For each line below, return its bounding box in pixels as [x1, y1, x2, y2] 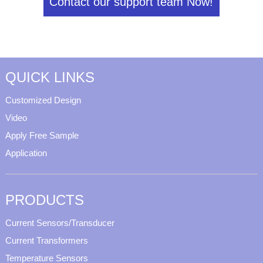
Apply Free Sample [5, 130, 79, 141]
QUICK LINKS [5, 69, 95, 86]
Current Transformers [5, 235, 88, 246]
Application [5, 148, 47, 159]
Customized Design [5, 95, 81, 106]
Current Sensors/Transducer [5, 218, 114, 228]
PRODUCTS [5, 192, 84, 208]
